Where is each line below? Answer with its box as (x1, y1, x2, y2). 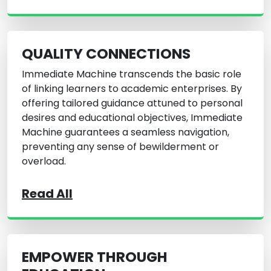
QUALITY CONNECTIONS (22, 44, 191, 64)
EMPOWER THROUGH (22, 247, 168, 267)
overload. (22, 154, 66, 169)
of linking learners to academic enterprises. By (22, 82, 242, 96)
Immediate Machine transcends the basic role (22, 67, 241, 82)
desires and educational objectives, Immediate (22, 111, 243, 125)
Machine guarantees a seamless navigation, (22, 125, 229, 140)
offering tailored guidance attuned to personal (22, 96, 243, 111)
